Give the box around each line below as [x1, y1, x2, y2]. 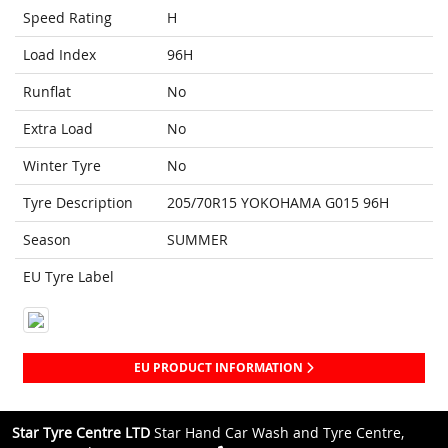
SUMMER [167, 230, 228, 250]
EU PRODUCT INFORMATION [134, 359, 306, 377]
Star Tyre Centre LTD [12, 423, 150, 443]
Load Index [23, 45, 96, 65]
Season [23, 230, 71, 250]
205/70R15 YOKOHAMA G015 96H [167, 193, 389, 213]
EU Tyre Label [23, 267, 114, 287]
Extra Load [23, 119, 93, 139]
